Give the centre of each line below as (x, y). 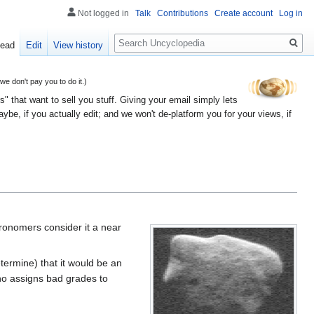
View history (78, 46)
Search (137, 35)
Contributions (183, 13)
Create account (244, 13)
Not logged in (103, 13)
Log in (291, 13)
